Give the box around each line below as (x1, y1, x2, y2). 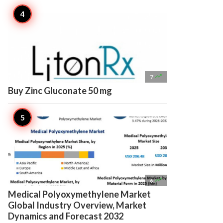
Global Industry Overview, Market (8, 200, 146, 211)
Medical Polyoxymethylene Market (8, 189, 151, 200)
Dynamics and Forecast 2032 (8, 211, 123, 222)
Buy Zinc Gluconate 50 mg (8, 85, 112, 96)
